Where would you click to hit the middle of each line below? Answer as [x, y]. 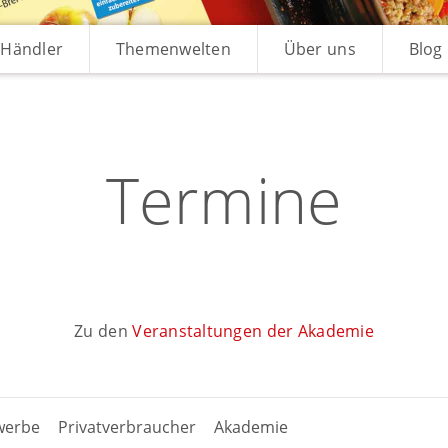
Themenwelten [173, 49]
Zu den [103, 331]
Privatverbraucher [126, 427]
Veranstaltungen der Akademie [253, 331]
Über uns [319, 49]
